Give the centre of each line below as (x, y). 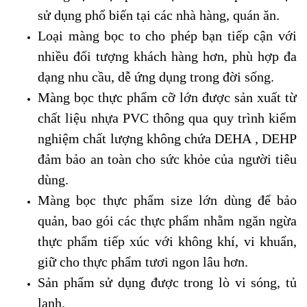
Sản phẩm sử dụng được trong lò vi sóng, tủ (167, 282)
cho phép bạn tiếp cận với (221, 36)
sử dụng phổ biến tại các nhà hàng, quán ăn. (159, 15)
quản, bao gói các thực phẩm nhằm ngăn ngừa (167, 221)
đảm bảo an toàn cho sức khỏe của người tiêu (167, 159)
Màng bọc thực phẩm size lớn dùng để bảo (167, 200)
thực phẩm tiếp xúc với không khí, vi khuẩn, (167, 241)
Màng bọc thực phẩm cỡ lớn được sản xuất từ (167, 97)
